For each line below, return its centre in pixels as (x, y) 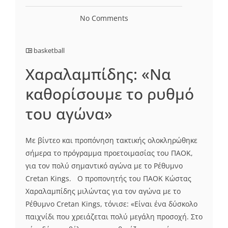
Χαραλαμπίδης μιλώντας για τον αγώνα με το (103, 191)
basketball (49, 51)
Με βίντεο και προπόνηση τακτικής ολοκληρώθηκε (111, 140)
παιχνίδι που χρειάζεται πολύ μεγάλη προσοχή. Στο (114, 217)
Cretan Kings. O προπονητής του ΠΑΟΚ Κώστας (108, 179)
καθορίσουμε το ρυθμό (110, 94)
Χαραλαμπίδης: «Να (98, 74)
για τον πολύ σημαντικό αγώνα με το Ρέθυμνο (104, 166)
